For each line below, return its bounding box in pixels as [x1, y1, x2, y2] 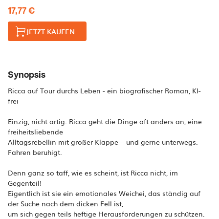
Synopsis [8, 70, 45, 80]
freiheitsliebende [8, 127, 63, 136]
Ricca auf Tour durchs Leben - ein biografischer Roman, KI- [8, 86, 201, 95]
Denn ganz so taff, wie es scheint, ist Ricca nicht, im [8, 168, 178, 177]
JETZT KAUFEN [25, 26, 75, 37]
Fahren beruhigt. [8, 147, 62, 157]
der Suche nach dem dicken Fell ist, [8, 198, 123, 208]
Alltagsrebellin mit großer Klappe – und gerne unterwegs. [8, 137, 198, 147]
